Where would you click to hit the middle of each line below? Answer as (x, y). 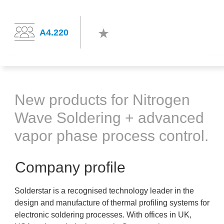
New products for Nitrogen (102, 100)
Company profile (70, 167)
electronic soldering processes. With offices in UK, (103, 215)
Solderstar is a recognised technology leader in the (104, 191)
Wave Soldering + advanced (109, 118)
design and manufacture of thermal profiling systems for (112, 203)
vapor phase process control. (111, 136)
